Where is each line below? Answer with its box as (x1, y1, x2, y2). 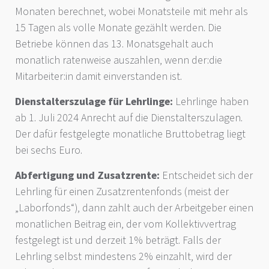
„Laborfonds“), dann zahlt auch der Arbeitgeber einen (15, 200, 253, 216)
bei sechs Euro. (15, 142, 82, 158)
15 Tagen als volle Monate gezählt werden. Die (15, 20, 222, 35)
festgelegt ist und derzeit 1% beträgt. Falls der (15, 232, 221, 248)
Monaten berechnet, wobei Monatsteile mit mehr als (15, 4, 248, 19)
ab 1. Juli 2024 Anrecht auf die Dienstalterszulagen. (15, 110, 243, 125)
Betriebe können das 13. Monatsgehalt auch (15, 36, 213, 52)
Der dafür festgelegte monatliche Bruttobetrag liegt (15, 126, 246, 142)
